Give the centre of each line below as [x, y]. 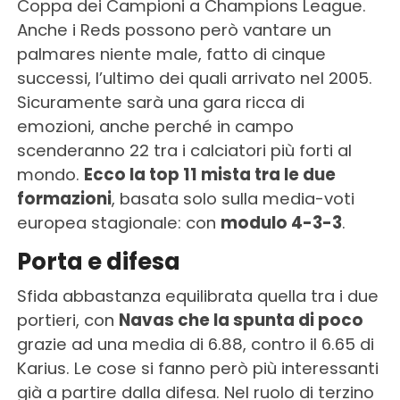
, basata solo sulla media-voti [233, 199]
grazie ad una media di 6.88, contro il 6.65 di [195, 344]
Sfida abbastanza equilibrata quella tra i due [197, 296]
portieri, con [67, 320]
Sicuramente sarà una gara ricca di [160, 102]
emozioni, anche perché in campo [155, 126]
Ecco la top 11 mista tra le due [209, 175]
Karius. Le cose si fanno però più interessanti [197, 368]
